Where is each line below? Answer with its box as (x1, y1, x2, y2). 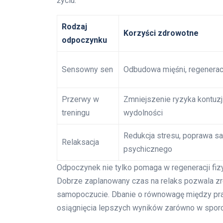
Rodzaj (62, 21, 87, 31)
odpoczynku (62, 35, 107, 45)
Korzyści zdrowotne (123, 28, 199, 38)
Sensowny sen (62, 64, 113, 74)
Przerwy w (62, 94, 99, 104)
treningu (62, 108, 90, 117)
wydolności (123, 108, 163, 117)
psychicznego (123, 144, 172, 154)
